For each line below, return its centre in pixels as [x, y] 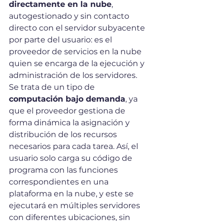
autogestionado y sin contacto [70, 16]
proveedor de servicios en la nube [76, 52]
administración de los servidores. [74, 75]
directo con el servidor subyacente [78, 28]
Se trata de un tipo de [53, 87]
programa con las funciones [64, 170]
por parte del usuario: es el [61, 40]
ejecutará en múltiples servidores [75, 206]
